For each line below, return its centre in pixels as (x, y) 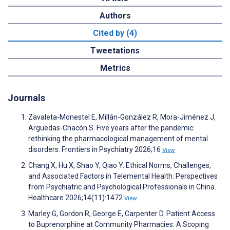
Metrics (115, 68)
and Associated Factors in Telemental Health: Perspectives (123, 176)
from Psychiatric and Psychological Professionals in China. (122, 187)
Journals (26, 98)
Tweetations (115, 51)
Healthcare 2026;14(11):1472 (76, 198)
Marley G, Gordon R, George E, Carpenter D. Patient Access (122, 214)
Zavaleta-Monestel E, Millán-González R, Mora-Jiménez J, (122, 117)
